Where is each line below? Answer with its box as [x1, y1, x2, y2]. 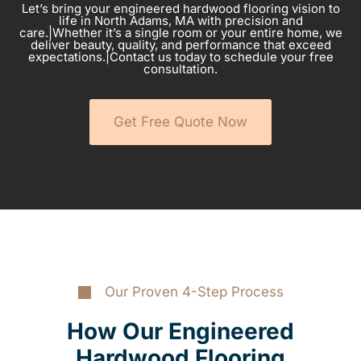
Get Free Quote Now [114, 114, 247, 131]
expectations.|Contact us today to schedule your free [27, 49, 334, 65]
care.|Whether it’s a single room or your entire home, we [19, 25, 342, 41]
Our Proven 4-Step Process [104, 284, 284, 301]
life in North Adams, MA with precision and [58, 13, 303, 29]
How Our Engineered [67, 317, 294, 346]
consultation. [143, 61, 218, 77]
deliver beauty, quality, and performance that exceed [30, 37, 331, 53]
